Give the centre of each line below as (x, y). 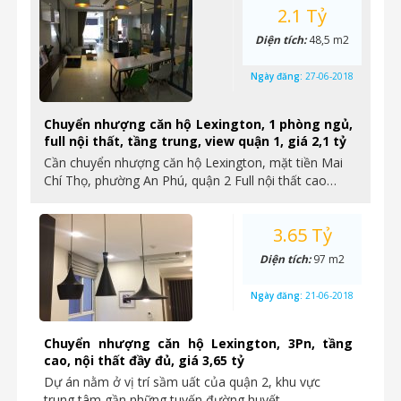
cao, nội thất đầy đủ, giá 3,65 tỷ (144, 360)
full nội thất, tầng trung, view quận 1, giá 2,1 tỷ (195, 141)
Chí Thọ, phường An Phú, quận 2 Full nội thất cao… (190, 180)
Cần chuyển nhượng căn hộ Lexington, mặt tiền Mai (193, 162)
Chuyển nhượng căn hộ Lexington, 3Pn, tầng (198, 343)
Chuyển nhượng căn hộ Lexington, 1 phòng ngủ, (198, 124)
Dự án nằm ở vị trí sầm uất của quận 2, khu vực (182, 382)
